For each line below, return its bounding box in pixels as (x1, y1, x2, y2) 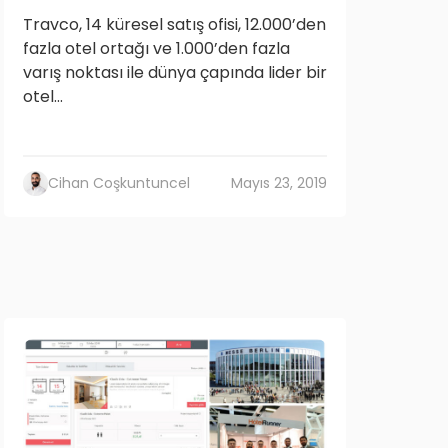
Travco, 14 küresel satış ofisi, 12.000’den (23, 13, 326, 36)
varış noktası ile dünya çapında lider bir (23, 61, 327, 84)
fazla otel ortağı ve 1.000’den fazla (23, 37, 290, 60)
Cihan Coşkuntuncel (48, 173, 190, 193)
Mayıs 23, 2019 (231, 173, 327, 193)
